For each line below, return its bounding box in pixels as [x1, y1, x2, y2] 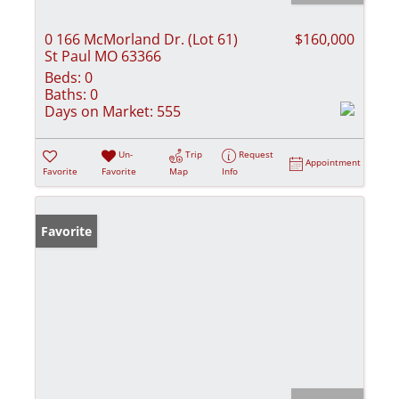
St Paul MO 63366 [45, 46, 161, 67]
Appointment [305, 156, 362, 169]
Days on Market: [45, 102, 153, 122]
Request [239, 148, 274, 161]
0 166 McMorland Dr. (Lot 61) [45, 29, 238, 50]
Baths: [45, 85, 86, 105]
